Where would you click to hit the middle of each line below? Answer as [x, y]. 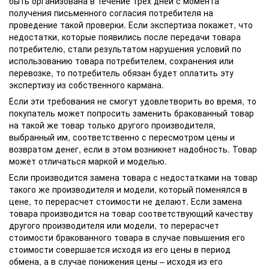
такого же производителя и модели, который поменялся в [128, 189]
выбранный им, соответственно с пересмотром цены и [122, 137]
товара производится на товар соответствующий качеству [131, 213]
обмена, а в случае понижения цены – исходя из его [116, 261]
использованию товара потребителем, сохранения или [121, 60]
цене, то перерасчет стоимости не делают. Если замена [125, 201]
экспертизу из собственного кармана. [86, 84]
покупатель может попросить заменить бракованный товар [131, 113]
